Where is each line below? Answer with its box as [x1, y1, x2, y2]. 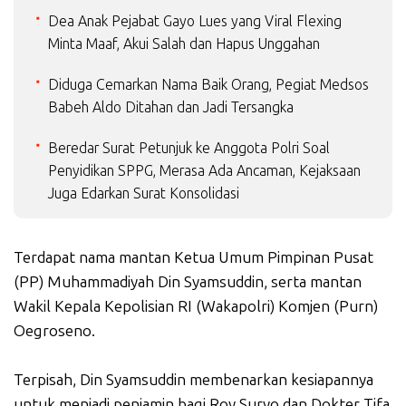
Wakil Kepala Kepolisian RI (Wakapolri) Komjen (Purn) [14, 297, 378, 316]
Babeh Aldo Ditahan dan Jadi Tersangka [48, 99, 294, 117]
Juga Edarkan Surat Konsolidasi [48, 185, 239, 203]
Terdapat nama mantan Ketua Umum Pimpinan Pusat [14, 248, 373, 267]
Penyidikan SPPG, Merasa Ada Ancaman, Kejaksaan [48, 162, 361, 180]
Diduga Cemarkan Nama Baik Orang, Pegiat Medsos [48, 76, 369, 94]
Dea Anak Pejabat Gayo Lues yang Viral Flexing [48, 13, 342, 31]
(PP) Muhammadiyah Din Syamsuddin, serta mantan [14, 273, 362, 292]
